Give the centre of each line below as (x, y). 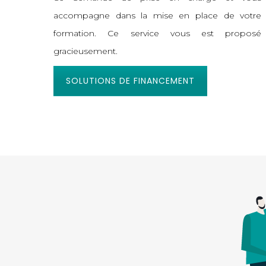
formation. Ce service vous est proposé (158, 34)
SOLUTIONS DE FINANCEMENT (131, 81)
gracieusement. (86, 51)
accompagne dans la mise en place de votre (158, 16)
